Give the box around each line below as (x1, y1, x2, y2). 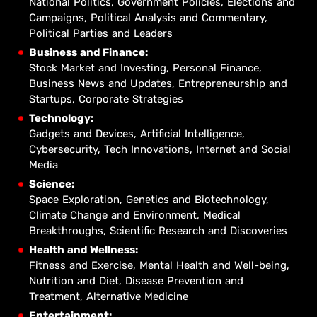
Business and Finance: (29, 46, 148, 59)
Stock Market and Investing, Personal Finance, (29, 62, 262, 74)
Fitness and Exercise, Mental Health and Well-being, (29, 259, 289, 272)
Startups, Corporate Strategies (29, 93, 183, 105)
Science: (29, 178, 74, 190)
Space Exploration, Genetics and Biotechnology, (29, 193, 269, 206)
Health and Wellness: (29, 243, 138, 256)
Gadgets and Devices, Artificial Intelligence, (29, 127, 245, 140)
